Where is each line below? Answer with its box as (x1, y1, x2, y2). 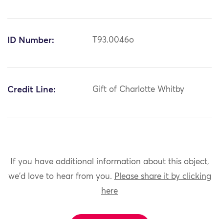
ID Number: (7, 36, 54, 45)
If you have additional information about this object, (10, 157, 209, 166)
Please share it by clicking (114, 172, 211, 181)
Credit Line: (7, 86, 56, 95)
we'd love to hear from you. (8, 172, 114, 181)
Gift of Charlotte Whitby (92, 86, 185, 94)
